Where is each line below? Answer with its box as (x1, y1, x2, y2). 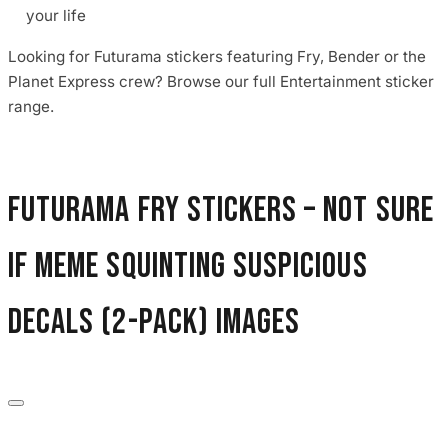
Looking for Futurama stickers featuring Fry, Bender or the (8, 46, 426, 66)
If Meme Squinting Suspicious (8, 245, 368, 288)
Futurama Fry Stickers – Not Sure (8, 189, 434, 232)
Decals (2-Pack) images (8, 301, 301, 344)
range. (8, 96, 54, 116)
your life (26, 6, 86, 26)
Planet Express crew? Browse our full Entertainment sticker (8, 71, 434, 91)
